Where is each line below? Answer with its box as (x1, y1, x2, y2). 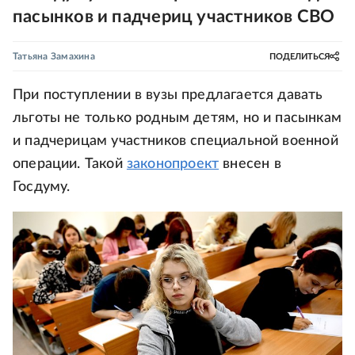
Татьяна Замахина (13, 52, 95, 61)
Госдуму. (13, 180, 71, 194)
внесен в (219, 157, 281, 171)
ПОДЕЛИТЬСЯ (269, 52, 330, 61)
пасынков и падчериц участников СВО (13, 8, 335, 25)
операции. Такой (13, 157, 127, 171)
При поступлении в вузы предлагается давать (13, 88, 323, 102)
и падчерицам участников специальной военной (13, 134, 338, 148)
